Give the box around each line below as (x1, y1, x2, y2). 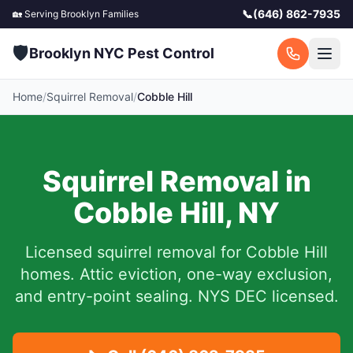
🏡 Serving (13, 8, 61, 20)
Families (100, 8, 139, 20)
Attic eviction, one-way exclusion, (80, 265, 333, 284)
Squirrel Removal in (42, 164, 311, 199)
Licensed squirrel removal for (25, 243, 246, 262)
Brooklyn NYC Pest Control (29, 45, 214, 61)
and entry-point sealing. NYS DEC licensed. (14, 287, 339, 306)
